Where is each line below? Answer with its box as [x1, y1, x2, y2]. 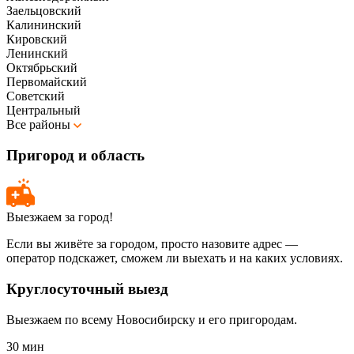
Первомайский [6, 74, 87, 88]
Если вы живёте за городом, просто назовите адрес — [6, 237, 298, 251]
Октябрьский [6, 60, 77, 74]
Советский [6, 88, 65, 103]
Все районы [6, 117, 73, 131]
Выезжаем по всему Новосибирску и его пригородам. [6, 312, 297, 326]
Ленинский [6, 46, 68, 60]
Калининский [6, 17, 81, 32]
